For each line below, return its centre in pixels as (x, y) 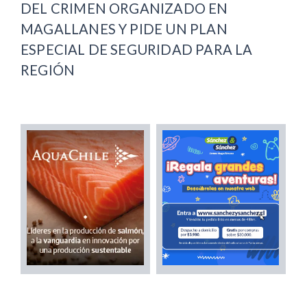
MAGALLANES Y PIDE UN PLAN (124, 29)
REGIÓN (48, 70)
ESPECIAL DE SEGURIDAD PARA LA (137, 50)
